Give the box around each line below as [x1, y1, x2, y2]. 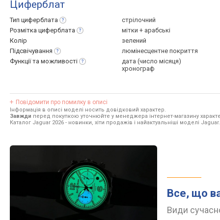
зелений [122, 37, 146, 44]
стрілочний [122, 16, 156, 24]
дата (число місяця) [122, 57, 181, 65]
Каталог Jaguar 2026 [10, 119, 64, 126]
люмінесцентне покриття [122, 47, 198, 55]
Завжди [10, 113, 31, 119]
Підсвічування [10, 47, 53, 55]
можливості [41, 57, 78, 65]
